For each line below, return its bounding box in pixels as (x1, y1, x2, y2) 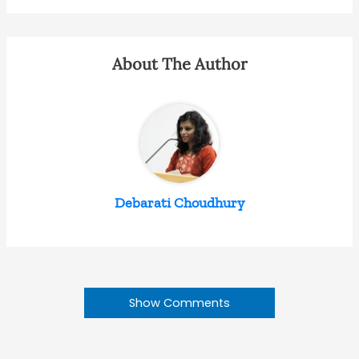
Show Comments (129, 294, 230, 311)
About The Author (111, 54, 248, 75)
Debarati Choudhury (115, 194, 244, 212)
